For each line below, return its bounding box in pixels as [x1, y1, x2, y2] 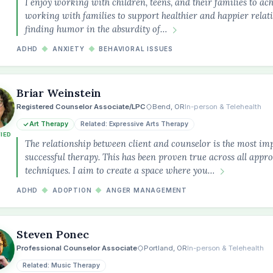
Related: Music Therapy [23, 261, 100, 269]
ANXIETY [52, 45, 85, 52]
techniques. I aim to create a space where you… [25, 165, 214, 176]
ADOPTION [52, 186, 92, 194]
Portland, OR [144, 244, 187, 252]
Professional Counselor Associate [16, 244, 137, 252]
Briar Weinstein [16, 86, 102, 100]
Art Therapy [29, 120, 68, 128]
